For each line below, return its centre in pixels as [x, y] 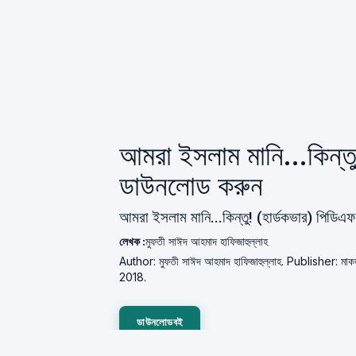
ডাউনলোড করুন [192, 186]
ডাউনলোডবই [160, 322]
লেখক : [133, 241]
